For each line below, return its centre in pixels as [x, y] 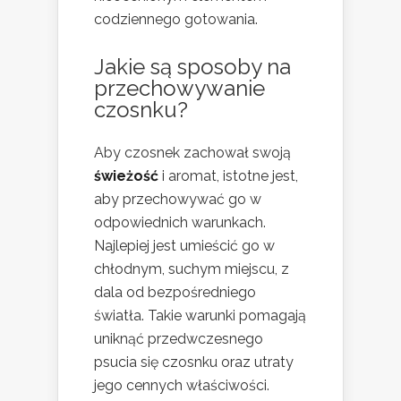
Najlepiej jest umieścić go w [184, 246]
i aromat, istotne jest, [228, 176]
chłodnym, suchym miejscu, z [192, 269]
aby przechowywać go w [178, 200]
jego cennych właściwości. [182, 386]
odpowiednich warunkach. [180, 223]
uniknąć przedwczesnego [179, 339]
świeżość [126, 176]
